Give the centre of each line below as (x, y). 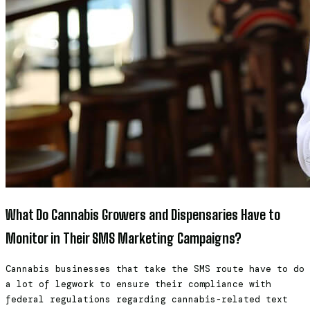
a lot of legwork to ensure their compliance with (138, 284)
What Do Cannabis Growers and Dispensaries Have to (143, 215)
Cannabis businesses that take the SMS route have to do (155, 269)
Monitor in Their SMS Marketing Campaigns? (124, 238)
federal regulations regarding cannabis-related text (147, 300)
